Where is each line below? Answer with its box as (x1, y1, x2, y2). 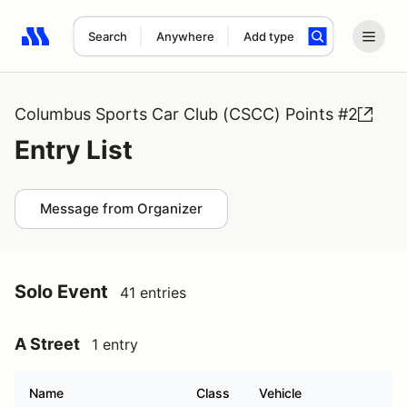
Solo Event (15, 281, 108, 303)
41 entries (120, 283, 186, 302)
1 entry (92, 335, 138, 353)
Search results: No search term (21, 37, 233, 55)
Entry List (15, 134, 133, 165)
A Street (15, 334, 80, 353)
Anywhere (155, 29, 214, 44)
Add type (243, 29, 294, 44)
